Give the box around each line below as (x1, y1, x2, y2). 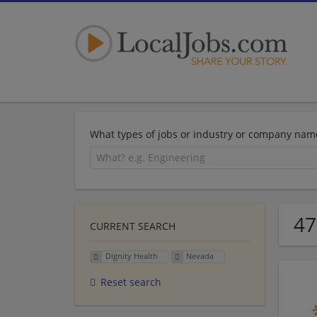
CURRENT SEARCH (90, 219, 175, 233)
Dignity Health (105, 250, 158, 262)
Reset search (100, 275, 161, 289)
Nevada (186, 250, 214, 262)
